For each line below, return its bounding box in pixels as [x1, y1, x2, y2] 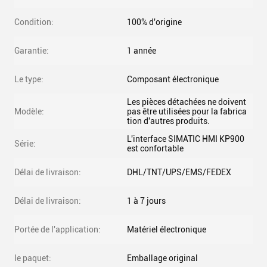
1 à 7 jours [127, 196, 166, 206]
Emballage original [127, 253, 198, 263]
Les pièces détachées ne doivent [127, 97, 246, 107]
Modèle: [14, 107, 44, 116]
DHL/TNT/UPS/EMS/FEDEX [127, 167, 231, 177]
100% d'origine [127, 17, 182, 27]
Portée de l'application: [14, 225, 101, 234]
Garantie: [14, 46, 49, 55]
